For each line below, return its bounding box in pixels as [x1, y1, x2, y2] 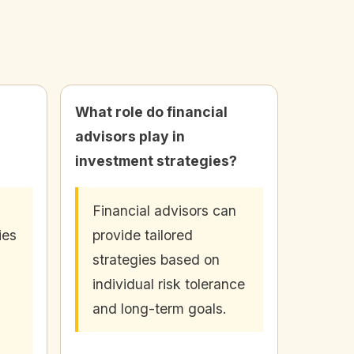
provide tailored [92, 226, 193, 243]
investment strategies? [75, 152, 237, 169]
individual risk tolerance [92, 275, 245, 292]
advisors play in [75, 127, 185, 145]
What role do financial [75, 103, 228, 120]
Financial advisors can [92, 201, 236, 219]
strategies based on [92, 250, 220, 268]
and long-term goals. [92, 299, 227, 317]
